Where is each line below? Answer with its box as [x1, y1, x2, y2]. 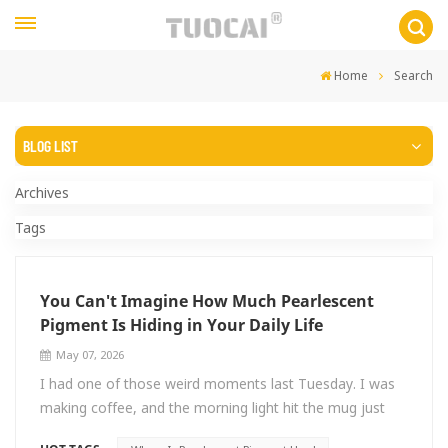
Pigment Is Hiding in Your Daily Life [40, 314, 323, 336]
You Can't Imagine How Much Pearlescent [40, 290, 374, 312]
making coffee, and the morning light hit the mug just [40, 398, 385, 417]
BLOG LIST [23, 136, 78, 155]
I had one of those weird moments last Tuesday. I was [40, 374, 395, 393]
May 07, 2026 [53, 347, 125, 362]
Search [394, 67, 433, 84]
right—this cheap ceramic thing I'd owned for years [40, 422, 371, 441]
